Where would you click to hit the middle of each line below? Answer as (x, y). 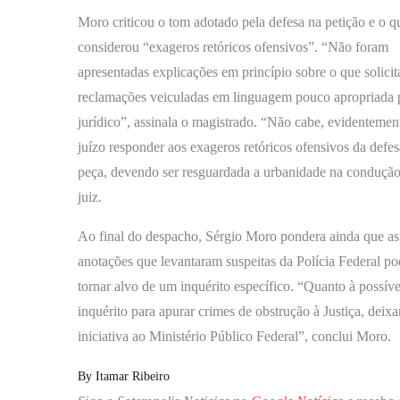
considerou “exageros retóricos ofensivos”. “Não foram (233, 46)
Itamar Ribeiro (133, 376)
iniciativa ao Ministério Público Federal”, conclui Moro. (234, 336)
